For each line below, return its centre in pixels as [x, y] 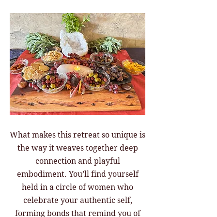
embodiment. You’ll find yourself [77, 174]
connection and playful [77, 161]
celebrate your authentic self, [77, 200]
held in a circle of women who [77, 187]
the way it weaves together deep [77, 148]
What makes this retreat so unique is [77, 135]
